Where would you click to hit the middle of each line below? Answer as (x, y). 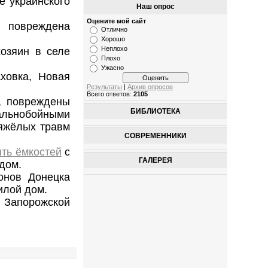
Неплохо (115, 49)
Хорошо (113, 39)
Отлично (115, 30)
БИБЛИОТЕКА (155, 112)
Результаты (105, 87)
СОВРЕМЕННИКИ (155, 136)
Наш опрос (155, 7)
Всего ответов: (110, 94)
